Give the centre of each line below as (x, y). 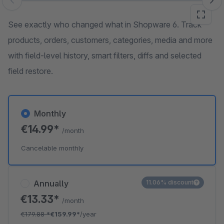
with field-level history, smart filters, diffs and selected (105, 55)
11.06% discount (170, 182)
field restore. (30, 71)
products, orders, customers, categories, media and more (110, 40)
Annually (51, 183)
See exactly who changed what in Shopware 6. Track (105, 24)
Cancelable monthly (52, 148)
